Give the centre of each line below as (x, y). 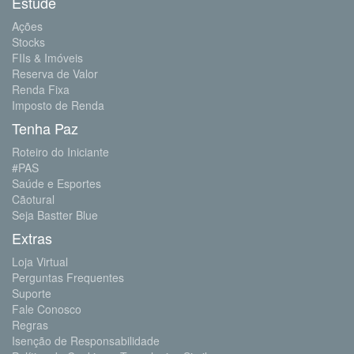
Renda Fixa (41, 89)
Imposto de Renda (58, 105)
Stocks (28, 41)
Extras (32, 237)
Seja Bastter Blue (55, 215)
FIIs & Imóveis (47, 57)
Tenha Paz (45, 128)
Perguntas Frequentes (68, 277)
